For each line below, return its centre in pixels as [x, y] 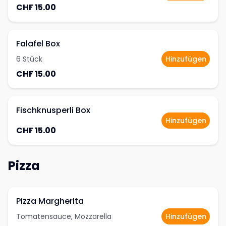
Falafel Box [38, 44]
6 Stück [29, 59]
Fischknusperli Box [53, 110]
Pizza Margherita [50, 201]
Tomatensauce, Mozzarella [64, 216]
